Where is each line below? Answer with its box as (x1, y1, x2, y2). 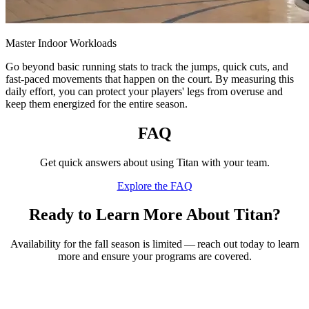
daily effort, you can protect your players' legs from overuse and (6, 85, 283, 97)
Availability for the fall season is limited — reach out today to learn (10, 238, 299, 250)
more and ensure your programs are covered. (57, 250, 252, 263)
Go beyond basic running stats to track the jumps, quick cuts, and (6, 60, 288, 72)
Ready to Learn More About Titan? (28, 206, 281, 224)
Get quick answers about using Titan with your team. (39, 156, 270, 168)
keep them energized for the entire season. (6, 97, 188, 110)
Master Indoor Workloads (6, 37, 117, 49)
